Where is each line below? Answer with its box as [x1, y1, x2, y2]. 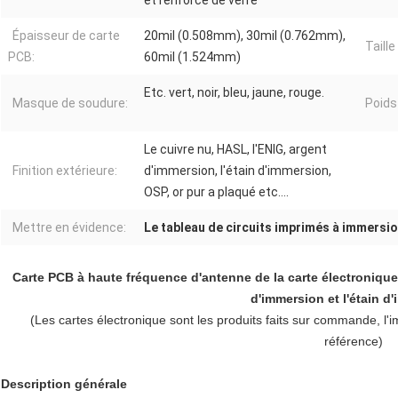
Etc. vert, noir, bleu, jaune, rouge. [144, 85, 324, 100]
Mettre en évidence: [12, 220, 126, 235]
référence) [323, 334, 383, 349]
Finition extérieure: [12, 163, 117, 179]
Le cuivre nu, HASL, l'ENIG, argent [144, 142, 327, 157]
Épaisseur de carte [12, 28, 120, 44]
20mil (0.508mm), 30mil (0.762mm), [144, 28, 346, 44]
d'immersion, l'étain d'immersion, [144, 163, 331, 179]
